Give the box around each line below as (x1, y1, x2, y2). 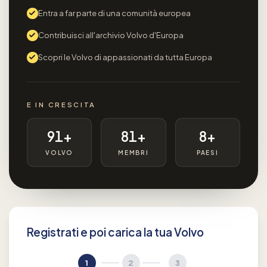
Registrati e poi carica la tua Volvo (27, 225, 204, 240)
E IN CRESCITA (27, 100, 97, 108)
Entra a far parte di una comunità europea (38, 8, 191, 18)
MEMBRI (118, 148, 149, 156)
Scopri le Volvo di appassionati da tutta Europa (38, 52, 212, 62)
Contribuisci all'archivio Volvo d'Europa (38, 30, 184, 40)
